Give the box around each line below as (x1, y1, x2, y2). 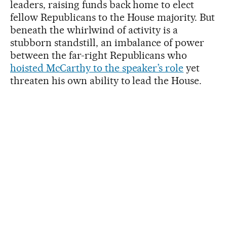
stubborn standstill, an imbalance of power (10, 36, 205, 49)
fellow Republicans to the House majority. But (10, 11, 215, 23)
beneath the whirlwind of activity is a (10, 23, 178, 36)
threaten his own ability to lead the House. (10, 74, 202, 87)
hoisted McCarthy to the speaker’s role (10, 61, 184, 74)
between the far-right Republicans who (10, 49, 187, 61)
